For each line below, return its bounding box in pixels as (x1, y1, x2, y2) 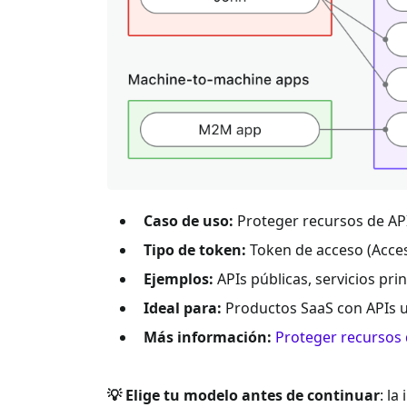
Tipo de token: (144, 239, 246, 260)
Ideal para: (144, 297, 222, 318)
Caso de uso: (144, 210, 233, 231)
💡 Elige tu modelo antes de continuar (107, 384, 380, 405)
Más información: (144, 326, 272, 347)
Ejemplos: (144, 268, 213, 289)
